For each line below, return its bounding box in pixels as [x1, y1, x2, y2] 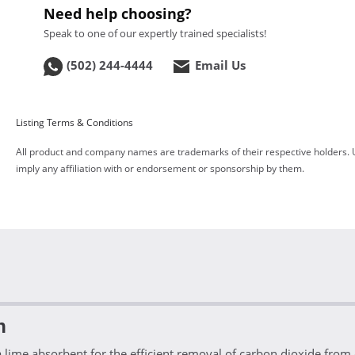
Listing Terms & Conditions [16, 116, 134, 130]
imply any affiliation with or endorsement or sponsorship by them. [16, 162, 305, 176]
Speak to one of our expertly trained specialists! [44, 26, 267, 40]
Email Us [195, 57, 246, 73]
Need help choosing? [44, 4, 193, 23]
